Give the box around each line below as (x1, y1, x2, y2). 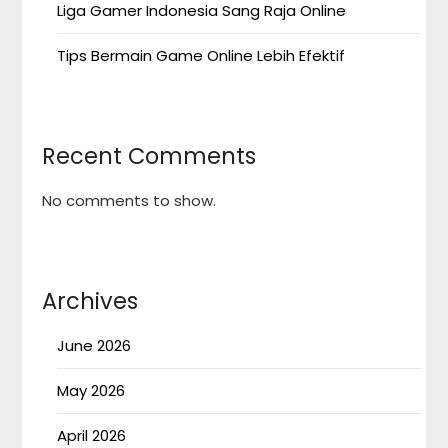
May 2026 (57, 379, 126, 401)
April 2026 (57, 424, 127, 446)
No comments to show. (42, 189, 217, 211)
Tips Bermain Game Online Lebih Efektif (57, 44, 346, 66)
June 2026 (57, 334, 132, 356)
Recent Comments (42, 139, 257, 172)
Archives (42, 284, 139, 317)
